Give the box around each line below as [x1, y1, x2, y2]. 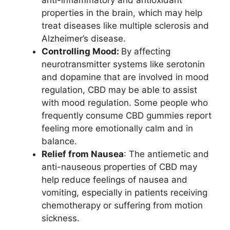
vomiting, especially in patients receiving [42, 187, 207, 198]
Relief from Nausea [42, 149, 124, 159]
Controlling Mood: [42, 46, 121, 56]
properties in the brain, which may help [42, 8, 202, 18]
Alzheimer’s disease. [42, 33, 126, 44]
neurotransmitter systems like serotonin [42, 59, 205, 69]
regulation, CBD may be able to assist [42, 85, 197, 95]
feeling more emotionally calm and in [42, 123, 193, 133]
